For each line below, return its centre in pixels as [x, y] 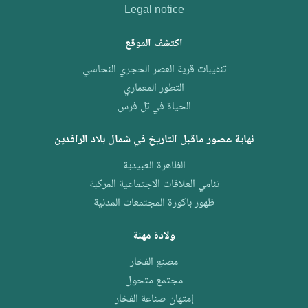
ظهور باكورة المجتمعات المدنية [154, 203]
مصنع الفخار [154, 262]
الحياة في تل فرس [154, 107]
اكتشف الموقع [154, 44]
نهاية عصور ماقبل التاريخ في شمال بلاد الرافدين [154, 140]
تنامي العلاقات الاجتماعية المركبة [154, 185]
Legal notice [154, 11]
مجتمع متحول [154, 281]
